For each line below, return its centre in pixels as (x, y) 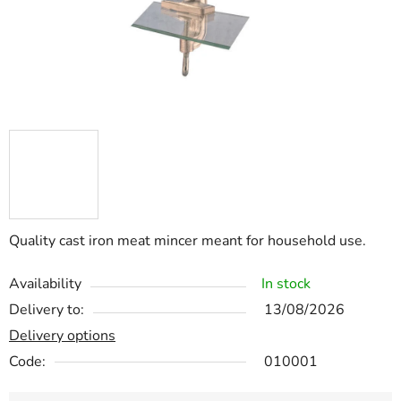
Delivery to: (47, 310)
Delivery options (62, 336)
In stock (286, 284)
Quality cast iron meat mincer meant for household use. (188, 241)
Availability (45, 284)
